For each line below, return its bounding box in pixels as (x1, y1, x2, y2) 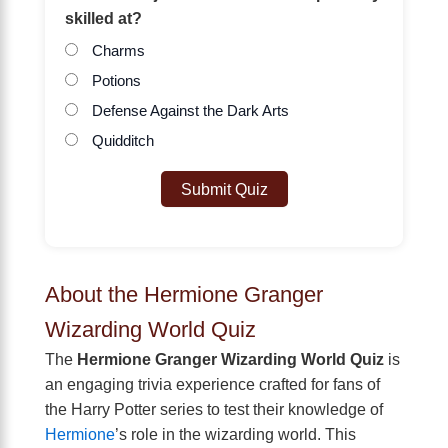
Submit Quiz (180, 180, 268, 199)
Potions (88, 73, 141, 90)
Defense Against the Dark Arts (88, 103, 289, 120)
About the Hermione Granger (45, 282, 323, 308)
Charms (88, 43, 145, 60)
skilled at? (65, 9, 142, 28)
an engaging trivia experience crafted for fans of (45, 375, 380, 394)
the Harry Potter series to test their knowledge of (45, 400, 383, 419)
